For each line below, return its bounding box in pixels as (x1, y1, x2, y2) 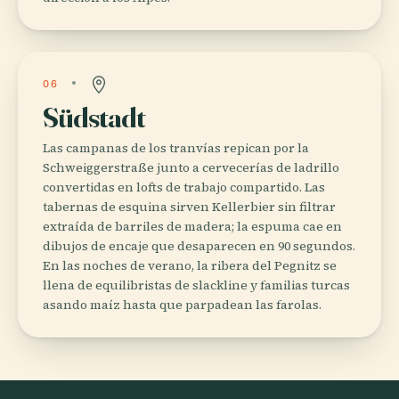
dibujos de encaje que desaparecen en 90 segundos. (43, 236, 355, 255)
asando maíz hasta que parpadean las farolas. (43, 295, 322, 313)
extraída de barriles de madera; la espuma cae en (43, 216, 342, 235)
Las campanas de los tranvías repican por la (43, 138, 309, 157)
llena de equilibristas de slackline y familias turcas (43, 275, 350, 294)
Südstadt (43, 99, 145, 134)
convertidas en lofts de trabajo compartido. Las (43, 177, 325, 196)
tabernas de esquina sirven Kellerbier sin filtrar (43, 197, 336, 216)
